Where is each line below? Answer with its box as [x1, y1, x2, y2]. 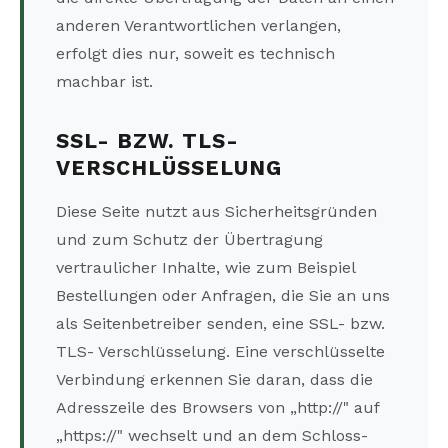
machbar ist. [56, 72, 153, 92]
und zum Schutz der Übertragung [56, 230, 323, 250]
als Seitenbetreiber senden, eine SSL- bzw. [56, 314, 385, 334]
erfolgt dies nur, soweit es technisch [56, 44, 335, 64]
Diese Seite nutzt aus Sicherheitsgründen [56, 202, 377, 222]
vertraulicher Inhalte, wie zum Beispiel [56, 258, 355, 278]
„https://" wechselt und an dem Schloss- [56, 426, 368, 446]
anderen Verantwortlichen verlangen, [56, 16, 341, 36]
